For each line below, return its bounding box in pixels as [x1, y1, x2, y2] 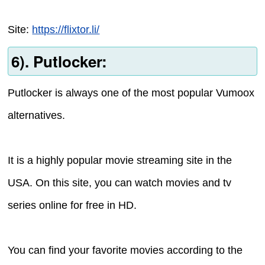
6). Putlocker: [11, 50, 107, 72]
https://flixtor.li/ [32, 24, 100, 36]
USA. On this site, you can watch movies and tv [8, 176, 232, 189]
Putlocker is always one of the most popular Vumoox [8, 86, 255, 99]
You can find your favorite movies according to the [8, 244, 243, 256]
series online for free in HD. [8, 199, 137, 211]
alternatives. [8, 109, 66, 121]
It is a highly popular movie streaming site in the [8, 154, 232, 166]
